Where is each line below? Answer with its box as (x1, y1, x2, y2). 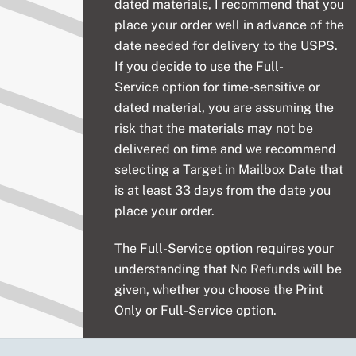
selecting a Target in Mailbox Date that (114, 162, 344, 178)
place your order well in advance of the (114, 17, 345, 33)
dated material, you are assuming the (114, 100, 335, 116)
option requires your (215, 241, 335, 257)
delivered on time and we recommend (114, 141, 337, 157)
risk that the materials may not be (114, 121, 314, 137)
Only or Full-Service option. (114, 303, 277, 319)
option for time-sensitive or (162, 79, 321, 95)
